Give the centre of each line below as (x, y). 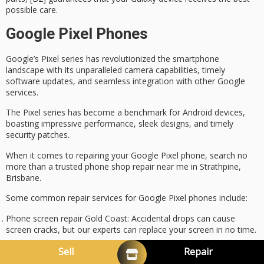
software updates (39, 81)
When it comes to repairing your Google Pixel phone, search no (127, 155)
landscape (25, 70)
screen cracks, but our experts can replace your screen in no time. (131, 229)
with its (60, 70)
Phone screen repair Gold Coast (67, 218)
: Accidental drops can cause (181, 218)
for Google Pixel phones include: (185, 198)
